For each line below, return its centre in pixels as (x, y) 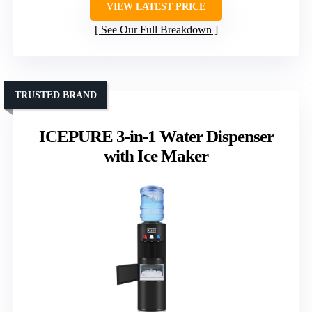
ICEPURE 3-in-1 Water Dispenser (156, 136)
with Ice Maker (156, 156)
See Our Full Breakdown (156, 30)
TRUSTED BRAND (56, 95)
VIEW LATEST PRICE (156, 7)
